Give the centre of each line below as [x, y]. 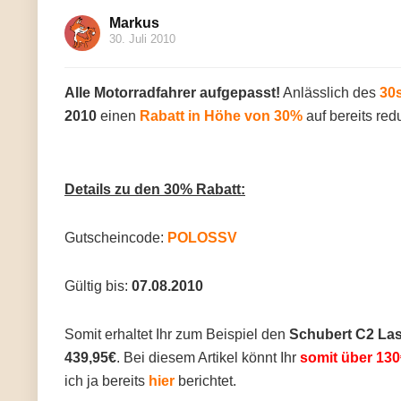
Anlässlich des [330, 93]
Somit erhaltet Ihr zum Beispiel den [177, 334]
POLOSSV [202, 238]
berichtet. [205, 381]
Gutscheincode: [116, 238]
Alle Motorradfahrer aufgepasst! [172, 93]
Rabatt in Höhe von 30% [221, 116]
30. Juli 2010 [142, 39]
